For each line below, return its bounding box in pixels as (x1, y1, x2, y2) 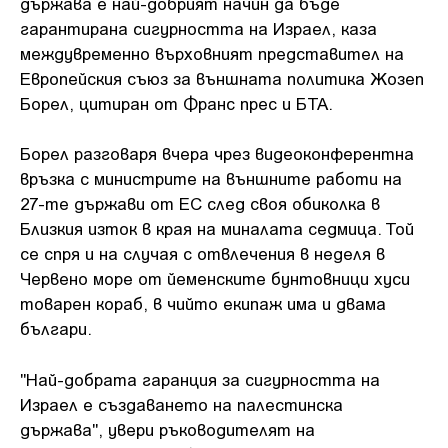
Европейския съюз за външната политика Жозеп (20, 67, 424, 88)
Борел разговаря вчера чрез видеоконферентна (20, 143, 414, 163)
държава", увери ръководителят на (20, 418, 315, 439)
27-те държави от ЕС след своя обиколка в (20, 193, 380, 213)
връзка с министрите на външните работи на (20, 168, 402, 188)
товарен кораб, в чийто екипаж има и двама (20, 293, 386, 313)
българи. (20, 318, 92, 338)
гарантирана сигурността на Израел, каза (20, 17, 377, 38)
